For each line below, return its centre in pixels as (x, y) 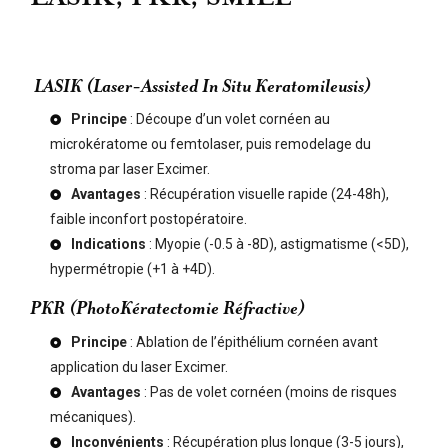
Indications (108, 244)
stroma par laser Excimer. (130, 169)
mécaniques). (93, 416)
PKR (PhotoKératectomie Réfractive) (167, 309)
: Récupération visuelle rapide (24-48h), (265, 194)
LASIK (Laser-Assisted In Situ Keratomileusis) (200, 87)
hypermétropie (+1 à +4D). (132, 269)
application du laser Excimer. (139, 366)
